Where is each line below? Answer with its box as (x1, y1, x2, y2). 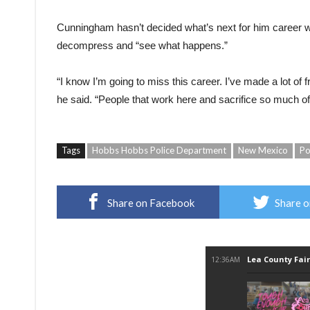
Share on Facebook (107, 196, 194, 209)
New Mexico (238, 144, 288, 156)
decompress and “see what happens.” (57, 39, 228, 51)
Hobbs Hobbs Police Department (92, 144, 226, 156)
